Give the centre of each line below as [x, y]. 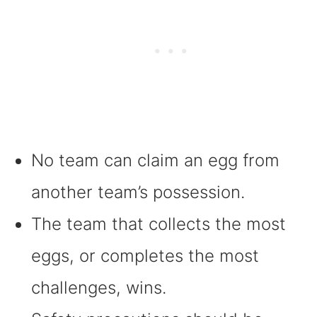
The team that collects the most [158, 224]
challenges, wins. [98, 287]
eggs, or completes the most [145, 255]
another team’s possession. [138, 192]
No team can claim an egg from [155, 160]
